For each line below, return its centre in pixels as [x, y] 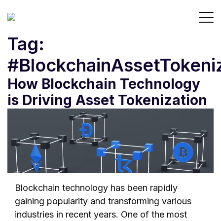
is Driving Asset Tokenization [107, 100]
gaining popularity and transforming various [103, 201]
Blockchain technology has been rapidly [96, 187]
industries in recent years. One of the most [101, 214]
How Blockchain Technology [104, 84]
